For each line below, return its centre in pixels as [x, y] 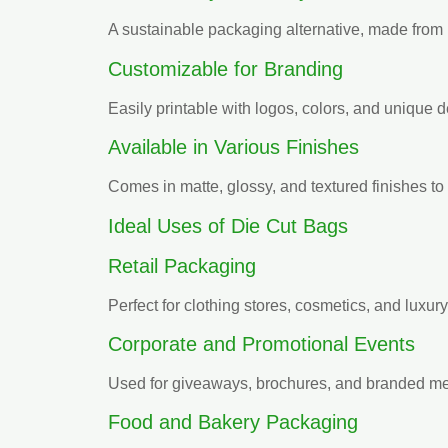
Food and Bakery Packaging [233, 422]
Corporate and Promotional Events [261, 344]
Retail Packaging [182, 265]
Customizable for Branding [225, 68]
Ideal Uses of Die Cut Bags [228, 225]
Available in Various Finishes [233, 147]
